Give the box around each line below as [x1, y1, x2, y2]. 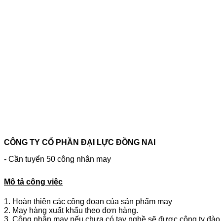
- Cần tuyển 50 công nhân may [4, 155, 111, 163]
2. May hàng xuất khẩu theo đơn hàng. [4, 206, 138, 215]
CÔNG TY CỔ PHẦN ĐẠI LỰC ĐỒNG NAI [4, 138, 157, 147]
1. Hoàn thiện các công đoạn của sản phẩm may [4, 197, 172, 206]
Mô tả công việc [4, 177, 63, 186]
